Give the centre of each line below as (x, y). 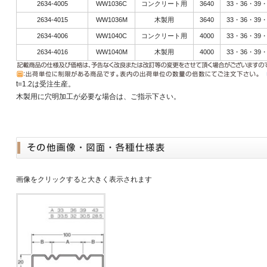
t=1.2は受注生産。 (46, 84)
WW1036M (111, 20)
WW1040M (111, 52)
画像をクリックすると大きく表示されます (84, 179)
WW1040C (111, 36)
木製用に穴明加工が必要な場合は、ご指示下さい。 (98, 97)
